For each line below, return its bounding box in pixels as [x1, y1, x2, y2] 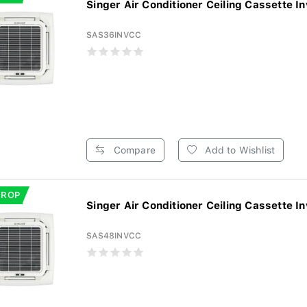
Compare [110, 145, 156, 156]
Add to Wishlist [202, 145, 275, 156]
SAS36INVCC [86, 30, 142, 40]
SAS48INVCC [86, 231, 142, 241]
